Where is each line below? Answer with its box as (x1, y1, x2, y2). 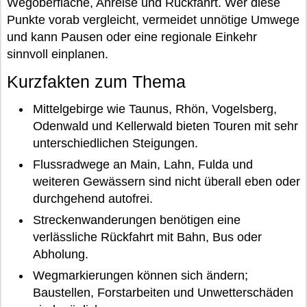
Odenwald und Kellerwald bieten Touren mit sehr (32, 119, 298, 133)
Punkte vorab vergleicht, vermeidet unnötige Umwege (7, 13, 299, 27)
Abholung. (32, 247, 88, 262)
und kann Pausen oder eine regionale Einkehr (7, 30, 257, 44)
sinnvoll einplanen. (7, 47, 108, 61)
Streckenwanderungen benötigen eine (32, 213, 241, 228)
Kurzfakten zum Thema (7, 72, 186, 91)
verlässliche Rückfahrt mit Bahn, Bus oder (32, 230, 262, 245)
